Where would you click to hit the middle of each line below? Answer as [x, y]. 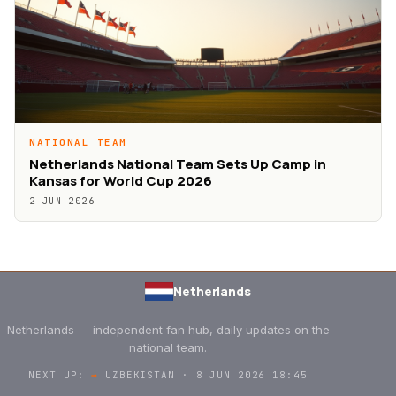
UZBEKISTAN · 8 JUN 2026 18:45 [203, 375]
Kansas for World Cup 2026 [121, 181]
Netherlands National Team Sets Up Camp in [178, 164]
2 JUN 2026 [62, 202]
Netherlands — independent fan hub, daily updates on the [168, 330]
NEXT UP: [60, 375]
